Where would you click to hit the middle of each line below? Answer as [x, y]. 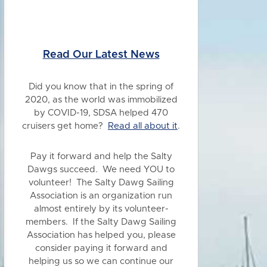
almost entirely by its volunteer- [101, 209]
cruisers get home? [65, 126]
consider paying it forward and [101, 248]
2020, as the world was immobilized [101, 100]
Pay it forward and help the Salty [101, 156]
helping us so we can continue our [101, 261]
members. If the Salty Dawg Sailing [101, 222]
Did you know [58, 87]
